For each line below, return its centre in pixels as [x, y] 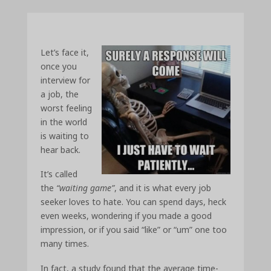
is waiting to [65, 135]
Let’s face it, [65, 52]
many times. [65, 244]
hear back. [61, 149]
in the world [64, 122]
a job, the [60, 94]
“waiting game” [86, 188]
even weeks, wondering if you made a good [126, 216]
